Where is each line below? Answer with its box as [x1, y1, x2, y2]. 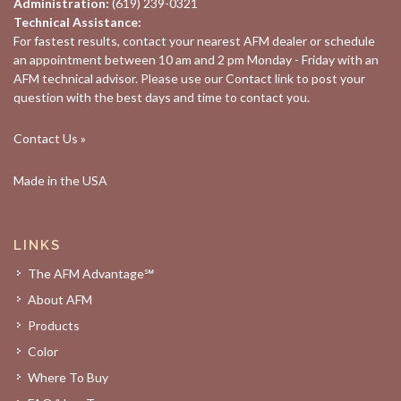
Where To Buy [28, 370, 108, 385]
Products [28, 318, 80, 333]
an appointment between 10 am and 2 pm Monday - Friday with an [13, 52, 379, 67]
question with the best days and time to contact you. [13, 90, 310, 105]
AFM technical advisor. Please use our [13, 71, 226, 86]
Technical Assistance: [13, 14, 141, 30]
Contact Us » [13, 131, 86, 146]
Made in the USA [13, 173, 107, 188]
